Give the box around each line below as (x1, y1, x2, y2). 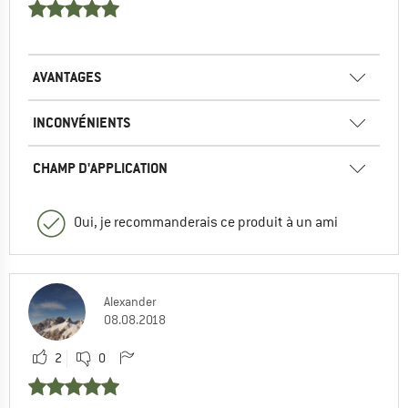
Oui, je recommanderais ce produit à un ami (74, 213, 338, 232)
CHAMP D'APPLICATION (33, 158, 168, 178)
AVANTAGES (33, 67, 102, 87)
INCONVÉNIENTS (33, 113, 131, 133)
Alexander (104, 293, 157, 311)
